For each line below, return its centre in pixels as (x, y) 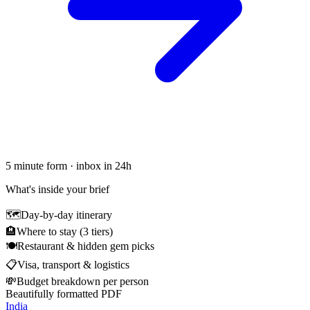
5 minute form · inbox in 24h (69, 165)
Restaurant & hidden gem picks (86, 246)
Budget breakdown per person (83, 281)
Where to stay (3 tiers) (65, 231)
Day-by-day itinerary (66, 215)
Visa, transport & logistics (73, 264)
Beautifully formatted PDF (64, 293)
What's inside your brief (57, 189)
